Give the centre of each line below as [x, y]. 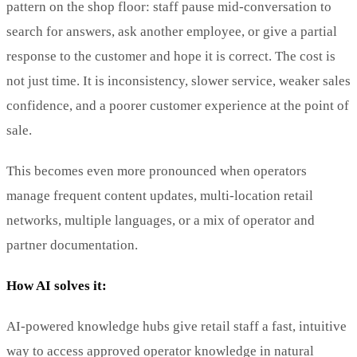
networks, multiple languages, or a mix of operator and [161, 220]
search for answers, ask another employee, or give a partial [172, 31]
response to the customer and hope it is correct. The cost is [171, 56]
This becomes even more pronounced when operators [157, 171]
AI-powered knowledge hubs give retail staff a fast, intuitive [177, 326]
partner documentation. [72, 245]
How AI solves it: [57, 285]
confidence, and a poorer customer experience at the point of [178, 105]
